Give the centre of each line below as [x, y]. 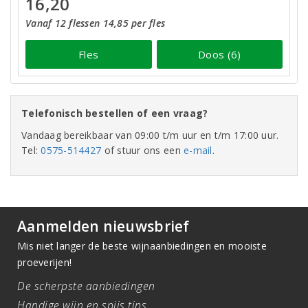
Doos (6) [220, 54]
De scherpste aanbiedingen [86, 286]
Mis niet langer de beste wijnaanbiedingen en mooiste [142, 246]
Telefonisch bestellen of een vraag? [115, 113]
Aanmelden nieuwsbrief [103, 226]
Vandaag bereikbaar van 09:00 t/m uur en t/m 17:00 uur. [150, 135]
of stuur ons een [143, 150]
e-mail [198, 150]
